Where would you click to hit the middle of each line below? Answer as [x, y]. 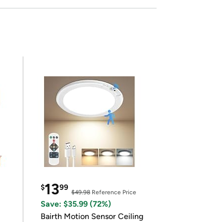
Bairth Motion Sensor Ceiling [92, 216]
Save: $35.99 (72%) [76, 204]
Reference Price [113, 192]
